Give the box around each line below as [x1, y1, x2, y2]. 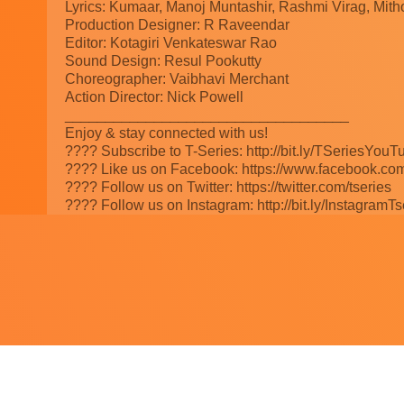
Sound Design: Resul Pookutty [65, 53, 262, 69]
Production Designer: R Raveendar [65, 17, 289, 33]
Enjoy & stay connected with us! [65, 125, 268, 142]
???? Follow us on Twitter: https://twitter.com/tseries [65, 179, 391, 196]
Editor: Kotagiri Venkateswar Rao [65, 35, 277, 51]
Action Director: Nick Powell [65, 89, 243, 106]
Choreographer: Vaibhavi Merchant [65, 71, 289, 87]
